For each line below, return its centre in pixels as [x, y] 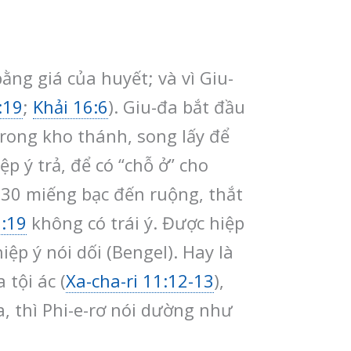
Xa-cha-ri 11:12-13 [140, 280]
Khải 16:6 [71, 106]
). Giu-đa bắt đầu [177, 106]
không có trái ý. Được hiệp [136, 222]
